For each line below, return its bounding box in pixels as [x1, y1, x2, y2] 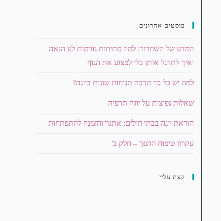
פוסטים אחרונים [139, 21, 185, 29]
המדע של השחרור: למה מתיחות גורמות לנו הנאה [49, 44, 194, 53]
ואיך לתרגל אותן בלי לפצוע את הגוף [87, 58, 194, 67]
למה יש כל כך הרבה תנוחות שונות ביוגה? [73, 78, 194, 87]
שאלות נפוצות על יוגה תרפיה [108, 98, 194, 107]
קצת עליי [159, 173, 185, 181]
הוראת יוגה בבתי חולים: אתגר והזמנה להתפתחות [48, 118, 194, 127]
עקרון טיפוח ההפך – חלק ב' [111, 139, 194, 147]
